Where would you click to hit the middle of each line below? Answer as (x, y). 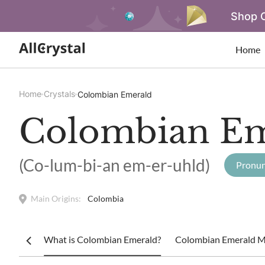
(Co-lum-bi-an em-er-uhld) (114, 165)
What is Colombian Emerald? (103, 239)
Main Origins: (56, 198)
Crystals (59, 94)
